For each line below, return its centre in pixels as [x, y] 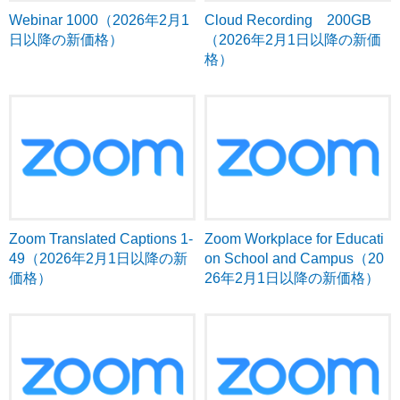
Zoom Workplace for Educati [294, 239]
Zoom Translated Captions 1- [101, 239]
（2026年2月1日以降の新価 [293, 40]
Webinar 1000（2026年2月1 [99, 21]
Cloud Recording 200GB [288, 21]
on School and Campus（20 [294, 259]
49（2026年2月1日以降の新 [98, 259]
